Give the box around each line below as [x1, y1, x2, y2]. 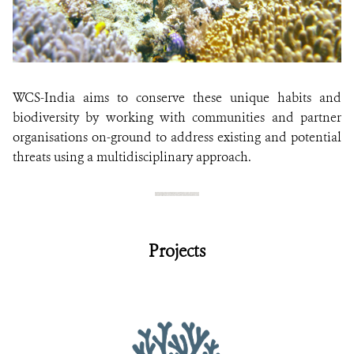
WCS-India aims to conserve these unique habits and [13, 89, 341, 107]
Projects [149, 240, 205, 263]
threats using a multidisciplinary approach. [13, 149, 251, 166]
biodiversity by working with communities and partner [13, 109, 341, 126]
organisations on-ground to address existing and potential [13, 129, 341, 146]
